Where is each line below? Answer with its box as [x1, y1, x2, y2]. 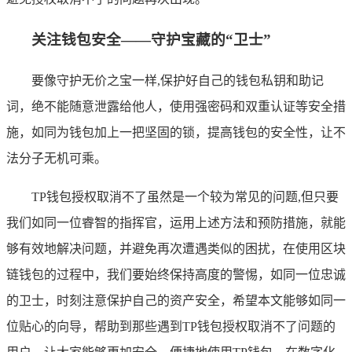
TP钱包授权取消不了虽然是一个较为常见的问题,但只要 [31, 189, 339, 203]
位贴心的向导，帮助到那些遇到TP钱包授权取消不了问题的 [6, 319, 335, 333]
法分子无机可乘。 [6, 151, 107, 165]
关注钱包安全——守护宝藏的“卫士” [31, 31, 271, 48]
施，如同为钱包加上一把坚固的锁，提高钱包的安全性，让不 [6, 125, 346, 139]
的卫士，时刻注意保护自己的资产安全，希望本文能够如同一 [6, 293, 346, 307]
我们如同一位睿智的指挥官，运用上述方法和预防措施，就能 [6, 215, 346, 229]
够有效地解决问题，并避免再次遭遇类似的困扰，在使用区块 [6, 241, 346, 255]
